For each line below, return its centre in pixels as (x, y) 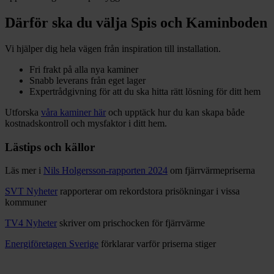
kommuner (26, 202)
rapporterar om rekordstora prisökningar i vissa (149, 191)
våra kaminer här (73, 112)
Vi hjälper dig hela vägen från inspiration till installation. (113, 48)
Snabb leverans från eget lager (87, 80)
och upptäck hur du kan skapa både (175, 112)
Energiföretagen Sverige (52, 244)
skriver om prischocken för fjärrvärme (131, 223)
